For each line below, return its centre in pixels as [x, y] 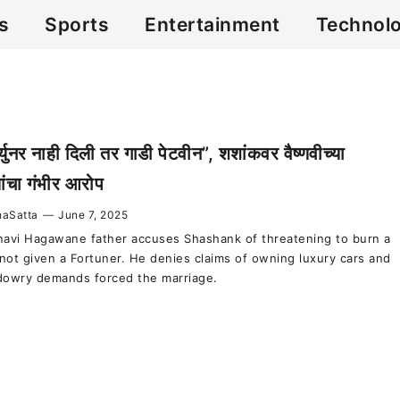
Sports [77, 25]
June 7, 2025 [93, 215]
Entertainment [212, 25]
